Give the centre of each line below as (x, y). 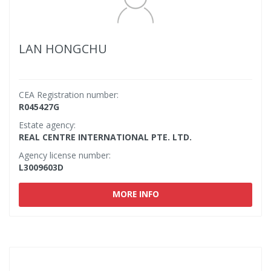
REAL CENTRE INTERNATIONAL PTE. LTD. (105, 137)
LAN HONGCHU (63, 49)
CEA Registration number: (69, 95)
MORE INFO (135, 194)
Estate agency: (47, 125)
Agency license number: (65, 155)
